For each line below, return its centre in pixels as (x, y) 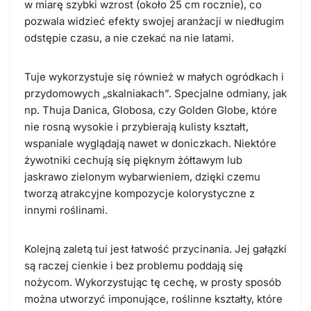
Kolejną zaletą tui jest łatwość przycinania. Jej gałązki (155, 249)
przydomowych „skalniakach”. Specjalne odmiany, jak (155, 94)
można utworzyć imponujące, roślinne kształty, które (153, 299)
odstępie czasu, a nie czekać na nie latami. (129, 38)
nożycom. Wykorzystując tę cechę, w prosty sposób (153, 283)
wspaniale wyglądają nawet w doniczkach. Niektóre (150, 144)
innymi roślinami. (66, 210)
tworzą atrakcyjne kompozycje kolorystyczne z (140, 194)
